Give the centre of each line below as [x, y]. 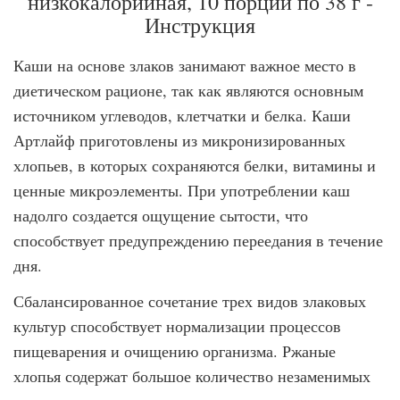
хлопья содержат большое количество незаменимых [192, 376]
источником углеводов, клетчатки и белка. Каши [182, 115]
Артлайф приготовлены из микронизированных [179, 140]
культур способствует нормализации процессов [177, 326]
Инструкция [200, 25]
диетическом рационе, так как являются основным [188, 90]
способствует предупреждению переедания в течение [198, 240]
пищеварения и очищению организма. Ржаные [175, 351]
